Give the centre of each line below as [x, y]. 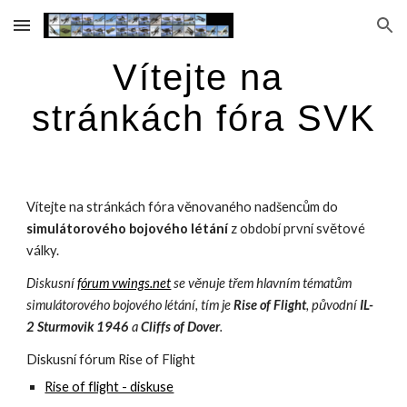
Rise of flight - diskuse [109, 387]
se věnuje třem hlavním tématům [262, 283]
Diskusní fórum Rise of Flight [111, 359]
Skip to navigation [336, 34]
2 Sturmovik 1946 [78, 327]
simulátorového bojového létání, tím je [130, 305]
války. [43, 250]
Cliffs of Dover [181, 327]
